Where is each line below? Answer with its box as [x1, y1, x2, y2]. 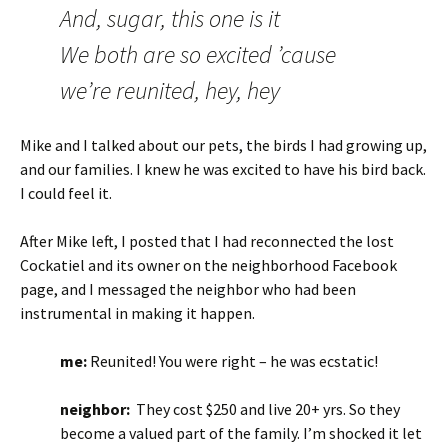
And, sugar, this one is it [60, 3, 280, 34]
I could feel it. [20, 183, 112, 203]
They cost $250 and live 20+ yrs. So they [130, 399, 400, 419]
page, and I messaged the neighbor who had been [20, 279, 356, 299]
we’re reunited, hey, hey [60, 75, 280, 106]
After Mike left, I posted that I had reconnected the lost [20, 231, 394, 251]
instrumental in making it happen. [20, 303, 255, 323]
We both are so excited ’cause [60, 39, 336, 70]
